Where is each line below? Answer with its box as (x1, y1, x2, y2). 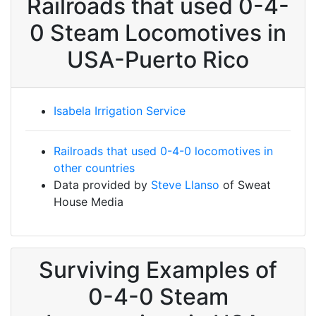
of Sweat (219, 178, 271, 192)
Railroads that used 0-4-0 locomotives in (54, 144, 273, 158)
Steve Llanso (151, 178, 219, 192)
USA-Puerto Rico (67, 46, 249, 73)
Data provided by (54, 178, 151, 192)
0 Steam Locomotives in (30, 19, 286, 47)
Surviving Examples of (39, 256, 277, 284)
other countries (54, 161, 135, 175)
